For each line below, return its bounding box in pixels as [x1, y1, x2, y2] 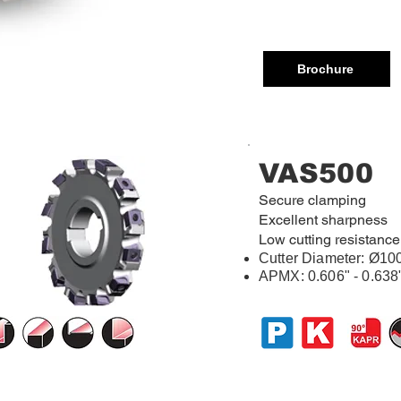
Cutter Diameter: [259, 251, 369, 266]
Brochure [296, 61, 354, 76]
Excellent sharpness [259, 211, 388, 228]
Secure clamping [259, 192, 366, 209]
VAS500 [259, 158, 373, 188]
